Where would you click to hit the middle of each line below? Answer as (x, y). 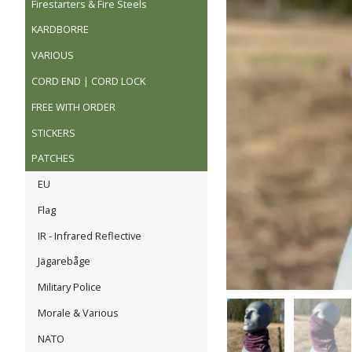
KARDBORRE (60, 29)
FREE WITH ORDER (73, 106)
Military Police (70, 287)
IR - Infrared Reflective (90, 235)
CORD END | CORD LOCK (88, 81)
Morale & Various (78, 313)
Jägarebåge (64, 261)
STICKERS (53, 132)
